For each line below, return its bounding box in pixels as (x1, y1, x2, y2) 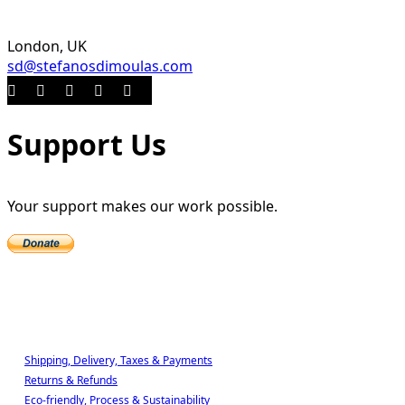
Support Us (7, 124, 166, 164)
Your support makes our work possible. (7, 196, 278, 217)
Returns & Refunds (24, 372, 118, 389)
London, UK (7, 36, 87, 57)
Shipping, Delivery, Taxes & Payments (24, 353, 212, 369)
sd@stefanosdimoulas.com (7, 56, 193, 77)
